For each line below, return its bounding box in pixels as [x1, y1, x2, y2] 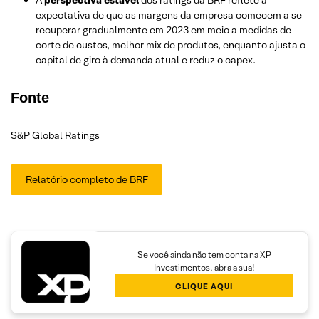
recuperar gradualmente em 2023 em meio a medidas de [36, 23, 291, 36]
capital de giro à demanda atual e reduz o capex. [36, 53, 256, 66]
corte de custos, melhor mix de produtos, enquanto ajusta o [36, 38, 305, 51]
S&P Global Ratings [11, 128, 100, 142]
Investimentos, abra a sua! [153, 261, 255, 273]
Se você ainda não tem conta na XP [137, 249, 271, 260]
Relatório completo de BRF [25, 173, 148, 187]
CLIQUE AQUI [175, 281, 234, 291]
